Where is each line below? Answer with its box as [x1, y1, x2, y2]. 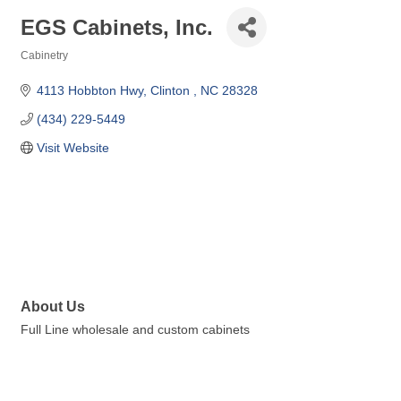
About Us [21, 298, 85, 315]
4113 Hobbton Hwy [36, 83, 143, 98]
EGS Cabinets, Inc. [21, 14, 213, 39]
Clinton [149, 83, 193, 98]
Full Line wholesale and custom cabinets [21, 322, 250, 337]
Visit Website [36, 141, 109, 155]
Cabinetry [21, 49, 68, 62]
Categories [20, 62, 76, 73]
